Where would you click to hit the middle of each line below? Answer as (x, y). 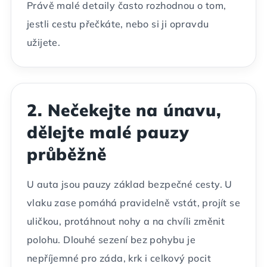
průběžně (67, 154)
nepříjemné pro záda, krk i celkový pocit (119, 258)
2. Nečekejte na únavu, (124, 110)
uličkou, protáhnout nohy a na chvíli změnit (126, 221)
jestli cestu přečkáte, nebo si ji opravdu (118, 24)
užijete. (44, 42)
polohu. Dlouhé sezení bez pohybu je (111, 240)
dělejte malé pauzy (108, 132)
